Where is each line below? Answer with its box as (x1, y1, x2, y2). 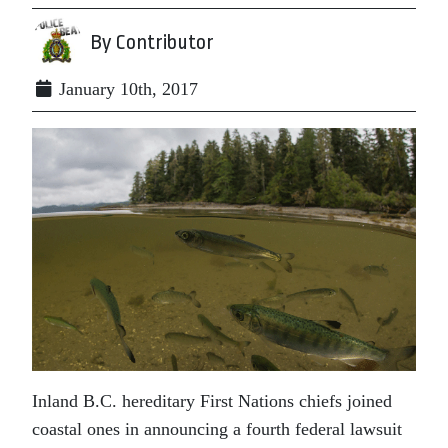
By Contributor (90, 30, 214, 54)
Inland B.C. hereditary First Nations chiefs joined (32, 391, 392, 412)
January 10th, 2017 (54, 79, 198, 99)
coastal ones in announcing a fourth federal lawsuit (32, 419, 402, 440)
